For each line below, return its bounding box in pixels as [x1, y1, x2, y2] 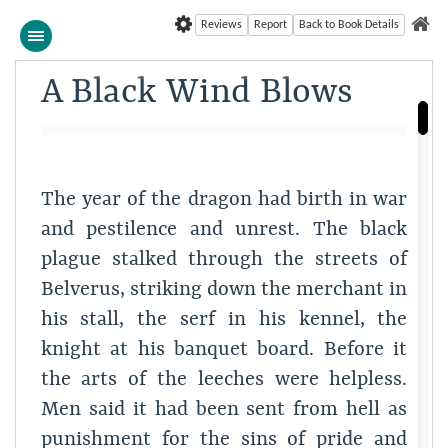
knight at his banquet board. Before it [40, 338, 408, 361]
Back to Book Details [299, 19, 399, 31]
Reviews [201, 19, 242, 31]
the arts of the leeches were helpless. [40, 368, 408, 391]
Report [254, 19, 287, 31]
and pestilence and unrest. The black [40, 218, 408, 241]
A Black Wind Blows [40, 73, 353, 113]
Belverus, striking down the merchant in [40, 278, 408, 301]
